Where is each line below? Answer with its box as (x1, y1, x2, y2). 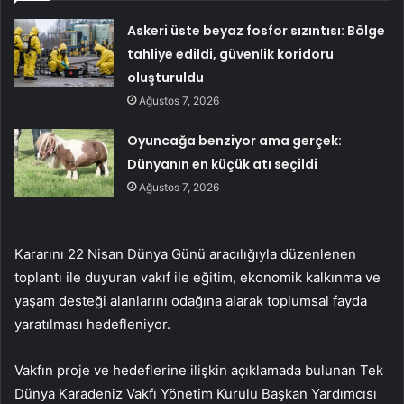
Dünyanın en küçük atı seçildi (127, 155, 318, 174)
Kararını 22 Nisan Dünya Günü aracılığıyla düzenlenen (14, 245, 356, 263)
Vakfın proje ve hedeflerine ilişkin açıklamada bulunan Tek (14, 362, 383, 380)
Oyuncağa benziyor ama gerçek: (127, 132, 343, 151)
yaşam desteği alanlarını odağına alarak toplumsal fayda (14, 292, 367, 310)
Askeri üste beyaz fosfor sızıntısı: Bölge (127, 22, 386, 41)
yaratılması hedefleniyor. (14, 316, 170, 334)
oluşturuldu (127, 69, 205, 87)
